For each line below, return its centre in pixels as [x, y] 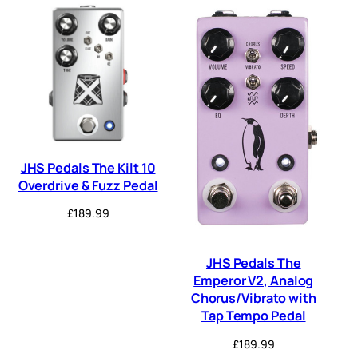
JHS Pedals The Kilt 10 [88, 167]
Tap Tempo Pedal [254, 316]
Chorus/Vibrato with [253, 298]
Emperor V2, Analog [254, 281]
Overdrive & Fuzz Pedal [88, 185]
